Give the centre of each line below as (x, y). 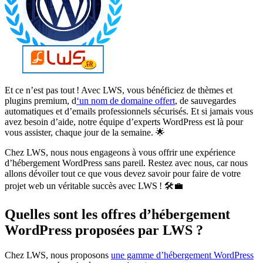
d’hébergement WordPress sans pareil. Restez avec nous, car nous (126, 163)
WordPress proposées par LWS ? (104, 230)
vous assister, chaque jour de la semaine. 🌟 (85, 132)
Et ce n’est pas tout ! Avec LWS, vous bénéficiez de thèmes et (119, 90)
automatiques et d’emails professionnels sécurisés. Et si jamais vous (129, 111)
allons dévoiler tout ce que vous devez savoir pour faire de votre (123, 173)
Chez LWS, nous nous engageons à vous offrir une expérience (120, 152)
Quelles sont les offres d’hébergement (117, 214)
